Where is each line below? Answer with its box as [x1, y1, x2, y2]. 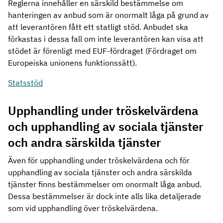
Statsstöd [8, 78, 43, 88]
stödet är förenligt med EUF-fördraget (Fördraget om [8, 46, 197, 56]
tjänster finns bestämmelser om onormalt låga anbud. [8, 179, 202, 189]
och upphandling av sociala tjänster [8, 118, 203, 134]
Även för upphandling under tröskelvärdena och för [8, 155, 190, 165]
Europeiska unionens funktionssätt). [8, 58, 139, 68]
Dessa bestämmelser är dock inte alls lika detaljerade [8, 191, 201, 201]
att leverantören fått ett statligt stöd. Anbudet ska [8, 22, 188, 32]
